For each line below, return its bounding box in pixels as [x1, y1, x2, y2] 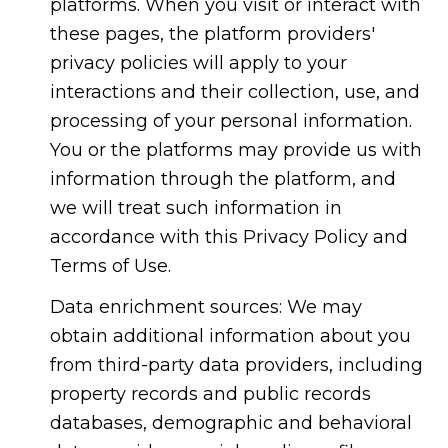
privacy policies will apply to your [49, 51, 347, 74]
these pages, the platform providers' [49, 22, 375, 45]
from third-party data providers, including [49, 354, 423, 377]
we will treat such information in [49, 196, 342, 219]
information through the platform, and [49, 167, 396, 190]
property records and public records [49, 383, 371, 406]
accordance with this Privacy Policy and [49, 225, 408, 248]
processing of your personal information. [49, 109, 412, 132]
